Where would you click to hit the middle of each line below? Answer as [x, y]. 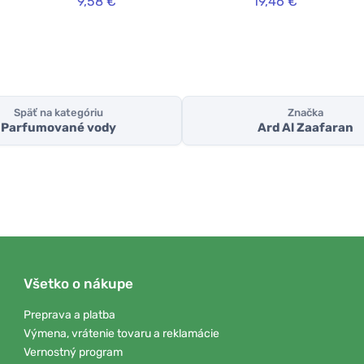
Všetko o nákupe [78, 284]
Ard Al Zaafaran [305, 128]
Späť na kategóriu [58, 113]
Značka [305, 113]
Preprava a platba [69, 315]
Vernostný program [73, 352]
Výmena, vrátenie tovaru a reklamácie [121, 333]
